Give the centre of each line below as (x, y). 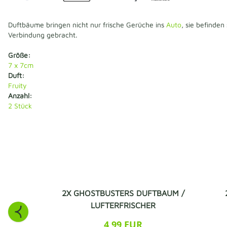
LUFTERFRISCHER (123, 205)
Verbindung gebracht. (43, 34)
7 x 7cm (21, 65)
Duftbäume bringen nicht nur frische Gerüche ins (87, 24)
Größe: (19, 55)
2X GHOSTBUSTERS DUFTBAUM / (123, 193)
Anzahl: (20, 95)
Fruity (17, 85)
